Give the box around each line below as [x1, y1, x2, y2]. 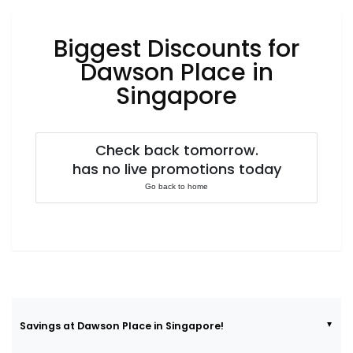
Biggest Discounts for [54, 32, 299, 65]
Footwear [16, 46, 63, 60]
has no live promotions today [72, 159, 281, 180]
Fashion [16, 6, 56, 20]
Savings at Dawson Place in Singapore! [20, 318, 224, 333]
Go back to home [145, 182, 208, 191]
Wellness [16, 127, 61, 140]
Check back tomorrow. [95, 140, 258, 161]
